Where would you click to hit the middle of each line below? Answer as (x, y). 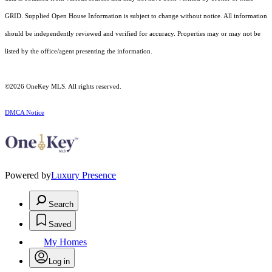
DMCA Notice (25, 112)
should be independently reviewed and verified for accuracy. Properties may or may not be (133, 33)
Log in (59, 261)
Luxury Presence (83, 175)
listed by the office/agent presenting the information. (79, 51)
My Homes (65, 242)
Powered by (28, 175)
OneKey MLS (45, 86)
